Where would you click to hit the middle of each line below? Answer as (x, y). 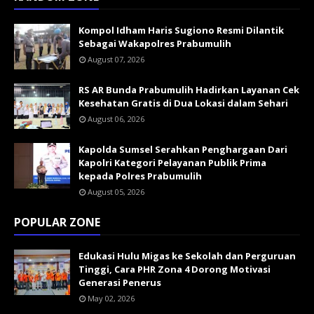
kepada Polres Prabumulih (140, 176)
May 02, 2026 (111, 298)
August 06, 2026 (116, 119)
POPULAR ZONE (57, 222)
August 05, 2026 (116, 192)
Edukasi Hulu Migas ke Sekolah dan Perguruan (187, 256)
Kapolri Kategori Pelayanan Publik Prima (172, 163)
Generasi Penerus (120, 282)
